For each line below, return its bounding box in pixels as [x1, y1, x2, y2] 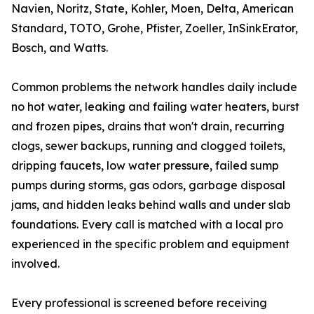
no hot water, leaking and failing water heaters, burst [11, 100, 299, 114]
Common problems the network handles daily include [11, 80, 297, 95]
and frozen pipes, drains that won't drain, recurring [11, 119, 285, 134]
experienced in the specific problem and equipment [11, 237, 289, 252]
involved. [11, 257, 60, 271]
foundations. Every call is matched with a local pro [11, 217, 283, 232]
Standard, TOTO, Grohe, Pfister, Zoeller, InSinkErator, [11, 21, 298, 36]
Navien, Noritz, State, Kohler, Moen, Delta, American [11, 1, 294, 16]
